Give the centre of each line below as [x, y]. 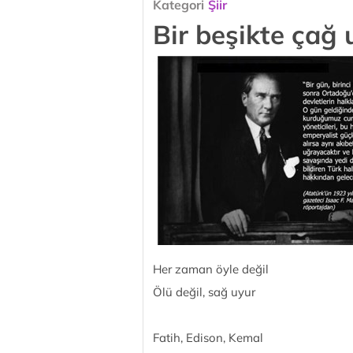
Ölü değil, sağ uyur [204, 292]
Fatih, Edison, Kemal [208, 338]
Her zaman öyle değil [211, 269]
